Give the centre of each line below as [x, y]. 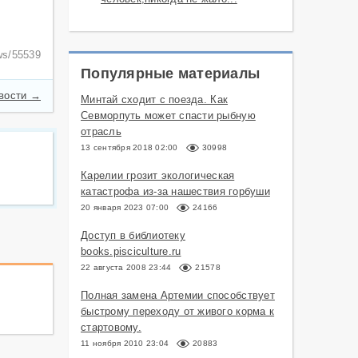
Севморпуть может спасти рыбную [168, 115]
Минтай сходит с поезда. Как [155, 99]
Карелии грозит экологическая [158, 175]
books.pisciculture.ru [131, 251]
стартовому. [111, 327]
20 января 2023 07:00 [125, 207]
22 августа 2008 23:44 [126, 267]
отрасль [101, 131]
